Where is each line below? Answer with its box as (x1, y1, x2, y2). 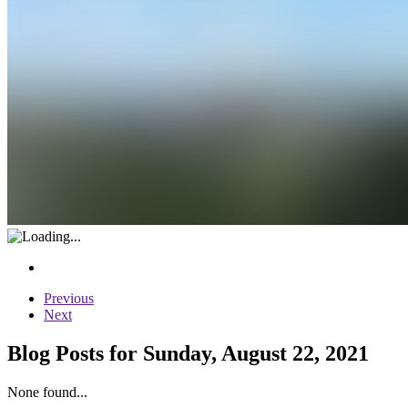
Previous (44, 290, 94, 306)
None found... (7, 383, 87, 400)
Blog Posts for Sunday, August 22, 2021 (7, 341, 369, 365)
